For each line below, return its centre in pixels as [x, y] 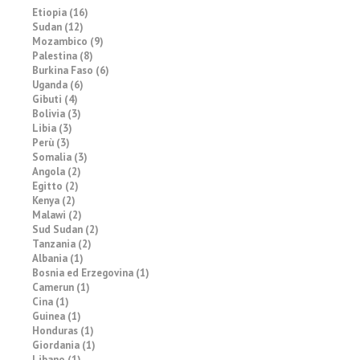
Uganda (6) [58, 85]
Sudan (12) [58, 27]
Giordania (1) [64, 345]
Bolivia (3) [57, 114]
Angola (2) [57, 172]
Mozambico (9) [68, 41]
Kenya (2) [54, 200]
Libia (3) [52, 128]
